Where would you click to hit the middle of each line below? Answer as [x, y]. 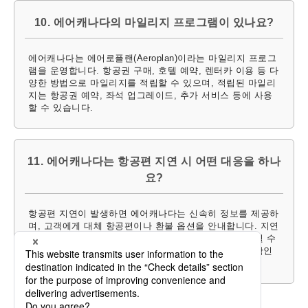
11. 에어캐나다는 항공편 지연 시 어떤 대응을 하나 [154, 162]
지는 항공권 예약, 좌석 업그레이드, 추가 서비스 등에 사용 [151, 96]
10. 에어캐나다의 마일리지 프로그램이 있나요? [154, 23]
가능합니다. [53, 263]
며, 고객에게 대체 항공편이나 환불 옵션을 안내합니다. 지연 [154, 226]
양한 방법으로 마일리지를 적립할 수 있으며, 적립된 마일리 [152, 83]
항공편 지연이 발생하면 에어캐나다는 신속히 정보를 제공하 [154, 214]
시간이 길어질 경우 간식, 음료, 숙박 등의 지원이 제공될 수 [152, 239]
